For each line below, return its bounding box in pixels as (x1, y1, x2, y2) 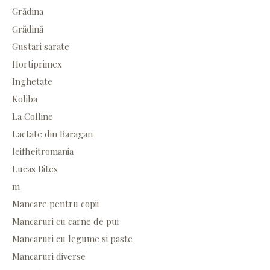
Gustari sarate (12, 40, 69, 53)
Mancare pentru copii (12, 198, 99, 210)
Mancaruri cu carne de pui (12, 215, 119, 228)
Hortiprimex (12, 58, 62, 71)
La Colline (12, 110, 53, 123)
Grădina (12, 5, 43, 18)
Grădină (12, 23, 43, 36)
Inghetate (12, 75, 52, 88)
